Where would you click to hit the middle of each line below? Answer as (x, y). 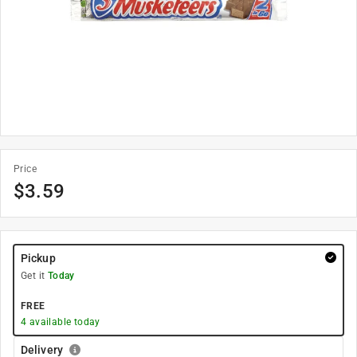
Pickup (38, 258)
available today (63, 322)
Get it (34, 276)
